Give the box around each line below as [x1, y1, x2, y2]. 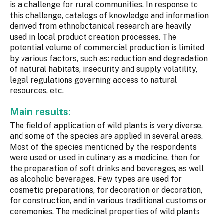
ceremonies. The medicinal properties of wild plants [10, 207, 200, 217]
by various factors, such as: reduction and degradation [10, 54, 208, 64]
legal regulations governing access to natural [10, 75, 177, 85]
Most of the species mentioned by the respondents [10, 142, 197, 152]
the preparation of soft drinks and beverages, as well [10, 164, 204, 174]
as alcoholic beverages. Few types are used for [10, 175, 182, 184]
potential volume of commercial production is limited [10, 43, 204, 53]
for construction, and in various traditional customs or [10, 196, 207, 206]
